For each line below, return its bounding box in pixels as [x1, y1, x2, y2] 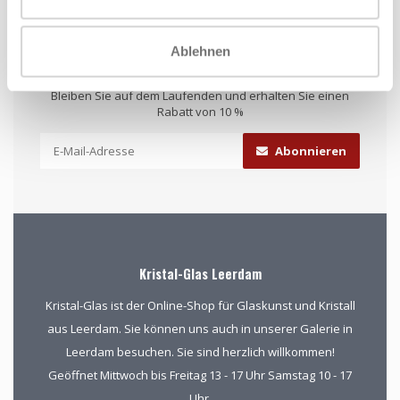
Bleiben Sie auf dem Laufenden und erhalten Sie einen [51, 87, 349, 104]
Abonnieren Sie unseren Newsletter [93, 58, 322, 81]
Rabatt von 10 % [156, 103, 244, 120]
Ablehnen [170, 43, 230, 59]
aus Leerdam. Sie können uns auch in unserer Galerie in [47, 320, 353, 337]
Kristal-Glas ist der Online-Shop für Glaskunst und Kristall [45, 296, 355, 313]
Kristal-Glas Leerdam [138, 263, 262, 283]
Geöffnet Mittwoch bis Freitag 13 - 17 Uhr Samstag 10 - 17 [48, 366, 352, 383]
